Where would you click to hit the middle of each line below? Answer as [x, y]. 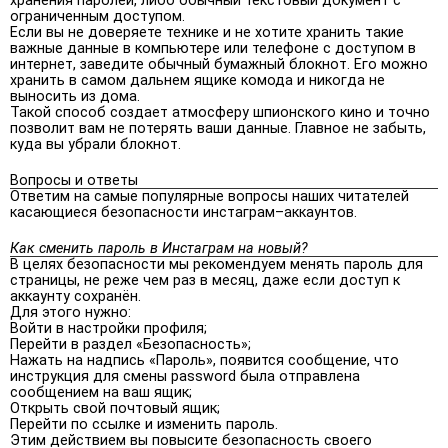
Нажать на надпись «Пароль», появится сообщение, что [204, 360]
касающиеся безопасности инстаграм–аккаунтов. [183, 212]
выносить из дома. [75, 96]
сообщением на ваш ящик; [101, 392]
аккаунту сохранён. [75, 296]
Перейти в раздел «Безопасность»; [130, 344]
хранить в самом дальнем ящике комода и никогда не [197, 80]
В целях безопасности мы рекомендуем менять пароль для [216, 264]
